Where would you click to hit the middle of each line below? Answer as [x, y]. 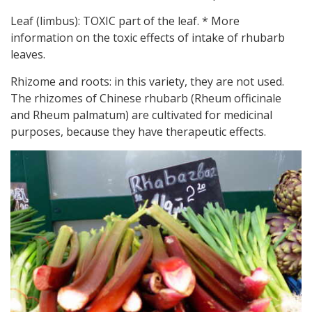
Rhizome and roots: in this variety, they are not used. [147, 81]
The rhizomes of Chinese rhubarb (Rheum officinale [146, 98]
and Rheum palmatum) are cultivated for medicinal [141, 115]
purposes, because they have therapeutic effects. [138, 132]
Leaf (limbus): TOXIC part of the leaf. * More [125, 21]
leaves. [28, 54]
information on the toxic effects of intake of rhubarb [148, 38]
